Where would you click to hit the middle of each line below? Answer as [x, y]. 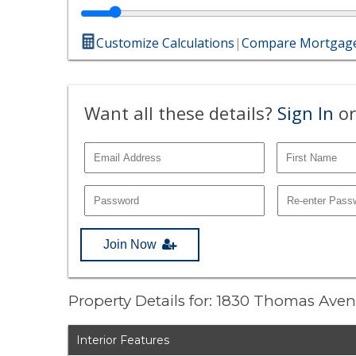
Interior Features [123, 341]
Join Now [130, 244]
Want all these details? [181, 112]
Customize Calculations [166, 43]
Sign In [306, 112]
